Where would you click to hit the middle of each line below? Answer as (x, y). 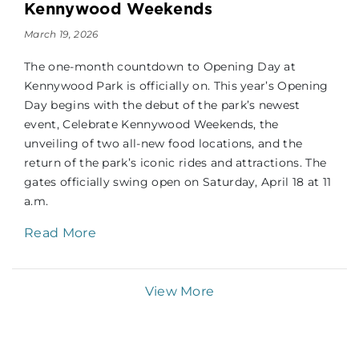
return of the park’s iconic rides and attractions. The (175, 163)
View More (179, 292)
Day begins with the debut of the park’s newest (162, 105)
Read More (62, 233)
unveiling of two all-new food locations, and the (163, 144)
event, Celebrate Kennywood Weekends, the (151, 125)
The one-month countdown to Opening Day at (160, 67)
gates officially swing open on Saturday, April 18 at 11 (178, 182)
